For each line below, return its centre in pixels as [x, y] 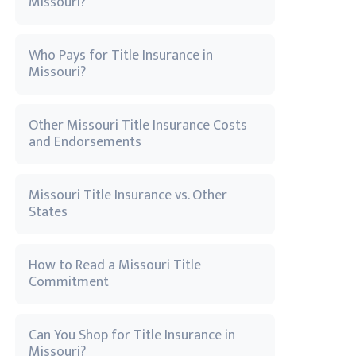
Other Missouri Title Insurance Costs [138, 126]
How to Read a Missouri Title [115, 265]
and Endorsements [85, 142]
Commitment [69, 282]
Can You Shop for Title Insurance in [132, 335]
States [48, 212]
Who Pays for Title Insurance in [121, 56]
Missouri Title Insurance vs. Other [128, 195]
